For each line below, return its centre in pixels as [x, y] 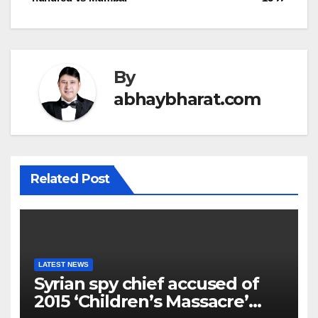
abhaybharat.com [187, 99]
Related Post [70, 179]
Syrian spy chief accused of [146, 283]
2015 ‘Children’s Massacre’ [141, 301]
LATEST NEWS [63, 264]
